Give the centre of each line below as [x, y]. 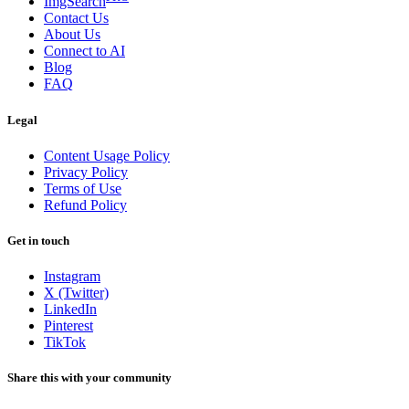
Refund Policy [85, 204]
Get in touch [38, 240]
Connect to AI [84, 51]
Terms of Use [83, 188]
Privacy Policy [86, 172]
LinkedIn [70, 309]
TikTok [65, 342]
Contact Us [76, 18]
